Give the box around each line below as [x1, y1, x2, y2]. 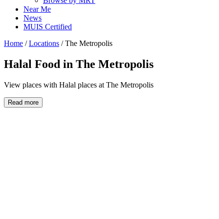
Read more [8, 99, 39, 106]
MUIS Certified [23, 22, 72, 31]
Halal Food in [4, 58, 76, 71]
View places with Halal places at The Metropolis [4, 81, 153, 89]
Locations [29, 39, 59, 48]
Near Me [23, 5, 51, 14]
